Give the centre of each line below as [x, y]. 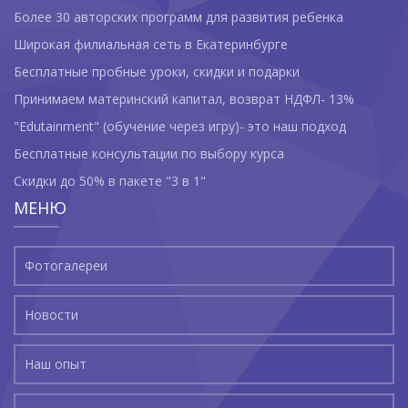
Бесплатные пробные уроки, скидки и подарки [157, 71]
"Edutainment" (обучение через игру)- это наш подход [180, 126]
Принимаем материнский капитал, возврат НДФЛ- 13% [184, 98]
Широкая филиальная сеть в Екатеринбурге [151, 44]
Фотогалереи [66, 265]
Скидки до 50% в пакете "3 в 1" [112, 180]
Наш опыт [56, 363]
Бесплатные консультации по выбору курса [149, 153]
